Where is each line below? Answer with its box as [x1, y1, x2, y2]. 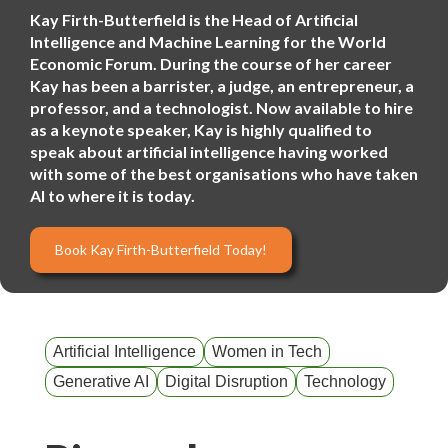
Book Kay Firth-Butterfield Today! [55, 241, 267, 258]
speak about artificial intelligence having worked [30, 142, 388, 161]
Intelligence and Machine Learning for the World [30, 32, 386, 51]
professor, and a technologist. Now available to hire [30, 98, 413, 117]
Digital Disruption [165, 373, 288, 390]
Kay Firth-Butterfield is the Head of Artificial [30, 10, 358, 29]
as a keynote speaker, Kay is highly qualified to [30, 120, 372, 139]
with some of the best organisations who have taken [30, 164, 418, 183]
